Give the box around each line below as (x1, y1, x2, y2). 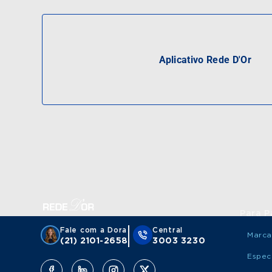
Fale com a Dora (60, 226, 127, 234)
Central (152, 226, 183, 234)
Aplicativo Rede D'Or (158, 53, 251, 66)
